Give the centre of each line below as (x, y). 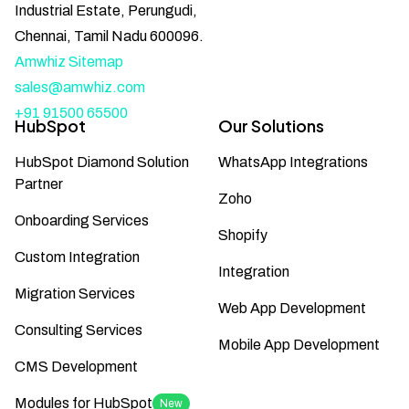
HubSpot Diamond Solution (102, 162)
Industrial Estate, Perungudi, (106, 11)
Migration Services (75, 293)
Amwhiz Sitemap (69, 62)
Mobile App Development (299, 344)
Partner (39, 184)
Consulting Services (79, 330)
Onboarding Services (82, 220)
